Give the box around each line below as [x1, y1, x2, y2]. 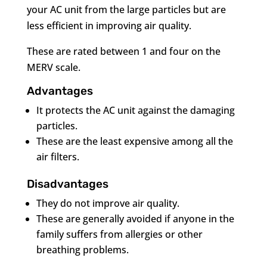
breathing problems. [36, 243, 129, 256]
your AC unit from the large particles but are [26, 3, 226, 16]
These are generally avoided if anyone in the [36, 212, 234, 225]
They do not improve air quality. [36, 197, 179, 210]
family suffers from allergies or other [36, 228, 203, 241]
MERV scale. [26, 61, 80, 74]
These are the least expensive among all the [36, 135, 233, 148]
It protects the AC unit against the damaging [36, 104, 235, 117]
